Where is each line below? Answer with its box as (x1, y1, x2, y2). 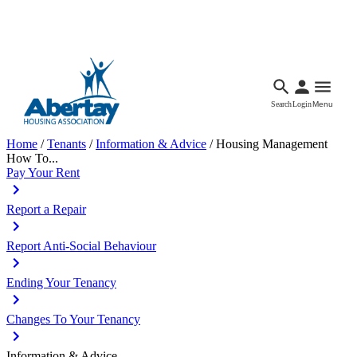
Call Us (233, 33, 259, 41)
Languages (26, 33, 61, 41)
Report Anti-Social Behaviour (6, 239, 156, 253)
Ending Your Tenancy (6, 276, 116, 289)
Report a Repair (6, 202, 86, 216)
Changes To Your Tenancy (6, 312, 140, 326)
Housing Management (216, 137, 328, 151)
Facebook (163, 33, 194, 41)
